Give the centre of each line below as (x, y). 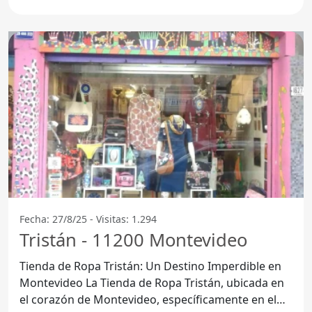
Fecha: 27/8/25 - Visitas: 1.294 (88, 219)
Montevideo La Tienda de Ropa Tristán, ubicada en (53, 282)
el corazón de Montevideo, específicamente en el (148, 299)
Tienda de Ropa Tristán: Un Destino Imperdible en (150, 266)
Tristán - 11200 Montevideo (133, 240)
